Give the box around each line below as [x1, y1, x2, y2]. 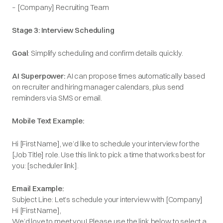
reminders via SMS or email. [12, 93, 102, 103]
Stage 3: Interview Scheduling [12, 25, 114, 35]
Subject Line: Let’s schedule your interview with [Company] [12, 195, 203, 204]
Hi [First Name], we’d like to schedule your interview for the [12, 139, 200, 148]
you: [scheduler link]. [12, 161, 79, 170]
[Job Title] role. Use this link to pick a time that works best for [12, 150, 206, 159]
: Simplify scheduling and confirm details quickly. [28, 48, 183, 58]
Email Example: [12, 184, 64, 193]
